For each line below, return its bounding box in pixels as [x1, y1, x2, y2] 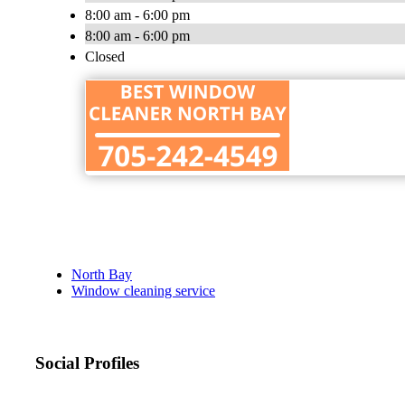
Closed [85, 49, 125, 65]
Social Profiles [35, 353, 139, 373]
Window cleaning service [71, 283, 215, 299]
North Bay [71, 267, 132, 283]
